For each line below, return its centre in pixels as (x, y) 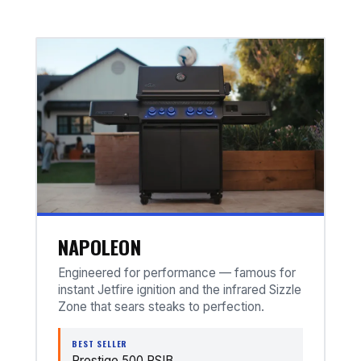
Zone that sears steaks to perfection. (161, 307)
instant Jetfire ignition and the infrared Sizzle (180, 290)
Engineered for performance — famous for (177, 273)
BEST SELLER (100, 344)
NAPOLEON (100, 247)
